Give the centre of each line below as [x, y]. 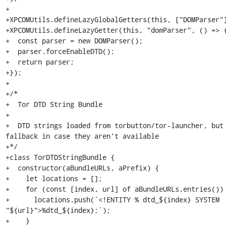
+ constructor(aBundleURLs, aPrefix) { [82, 168]
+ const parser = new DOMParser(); [74, 41]
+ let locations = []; [54, 178]
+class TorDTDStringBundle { [60, 157]
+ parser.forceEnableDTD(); [60, 51]
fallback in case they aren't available [82, 136]
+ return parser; [40, 62]
